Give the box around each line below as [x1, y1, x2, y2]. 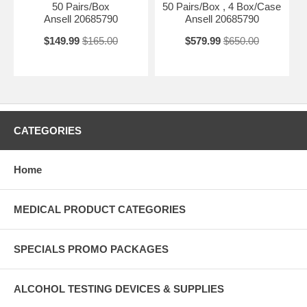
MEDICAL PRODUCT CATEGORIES [14, 204, 186, 216]
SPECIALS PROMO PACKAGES [14, 243, 169, 256]
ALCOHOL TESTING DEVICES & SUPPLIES [14, 283, 224, 295]
